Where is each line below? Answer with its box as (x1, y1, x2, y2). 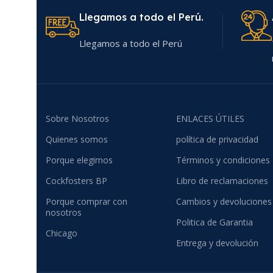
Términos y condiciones (175, 154, 270, 166)
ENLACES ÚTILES (175, 113, 244, 124)
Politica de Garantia (175, 216, 253, 228)
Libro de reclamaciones (175, 175, 268, 186)
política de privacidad (175, 133, 258, 145)
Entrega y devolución (175, 237, 258, 249)
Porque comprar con (46, 196, 127, 207)
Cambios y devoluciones (175, 196, 272, 207)
